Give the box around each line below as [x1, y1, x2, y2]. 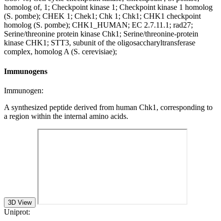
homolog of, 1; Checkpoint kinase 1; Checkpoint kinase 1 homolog [4, 3, 213, 12]
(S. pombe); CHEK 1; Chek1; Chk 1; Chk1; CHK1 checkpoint [4, 12, 201, 21]
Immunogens [4, 67, 47, 75]
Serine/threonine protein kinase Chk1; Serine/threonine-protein [4, 30, 198, 38]
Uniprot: [4, 207, 30, 216]
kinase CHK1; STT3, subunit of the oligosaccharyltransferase [4, 38, 195, 47]
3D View [8, 198, 32, 206]
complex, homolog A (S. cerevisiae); [4, 47, 117, 56]
